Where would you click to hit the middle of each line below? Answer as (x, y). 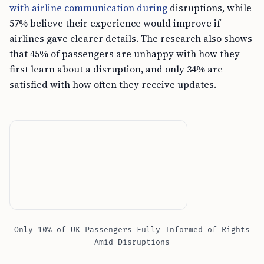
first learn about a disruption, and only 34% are (116, 69)
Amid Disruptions (132, 242)
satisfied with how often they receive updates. (113, 84)
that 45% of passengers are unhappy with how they (125, 54)
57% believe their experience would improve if (115, 23)
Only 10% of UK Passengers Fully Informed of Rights (132, 230)
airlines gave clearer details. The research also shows (131, 38)
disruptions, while (209, 8)
